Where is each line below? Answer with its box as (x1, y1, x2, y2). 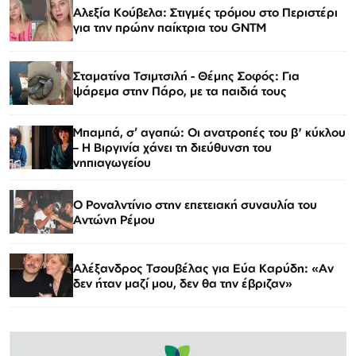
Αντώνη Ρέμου (73, 211, 155, 227)
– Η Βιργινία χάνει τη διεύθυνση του (73, 140, 272, 156)
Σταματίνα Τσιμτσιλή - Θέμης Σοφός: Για (73, 68, 300, 83)
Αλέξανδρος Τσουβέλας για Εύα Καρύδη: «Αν (73, 260, 334, 276)
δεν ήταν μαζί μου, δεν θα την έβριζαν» (73, 275, 292, 291)
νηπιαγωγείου (73, 155, 151, 171)
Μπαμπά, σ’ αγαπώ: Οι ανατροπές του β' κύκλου (73, 125, 346, 141)
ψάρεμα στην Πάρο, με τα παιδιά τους (73, 83, 287, 99)
